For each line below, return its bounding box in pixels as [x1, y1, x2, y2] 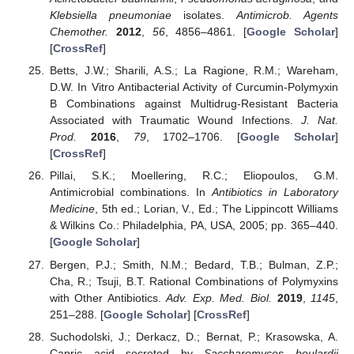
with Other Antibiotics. [49, 291, 167, 304]
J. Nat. [300, 114, 339, 127]
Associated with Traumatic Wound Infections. [49, 114, 301, 127]
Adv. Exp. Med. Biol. [166, 291, 272, 304]
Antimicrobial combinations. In [49, 186, 212, 199]
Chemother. [49, 25, 108, 39]
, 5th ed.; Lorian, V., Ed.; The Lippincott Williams [94, 202, 338, 216]
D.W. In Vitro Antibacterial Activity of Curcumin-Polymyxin [49, 81, 338, 94]
